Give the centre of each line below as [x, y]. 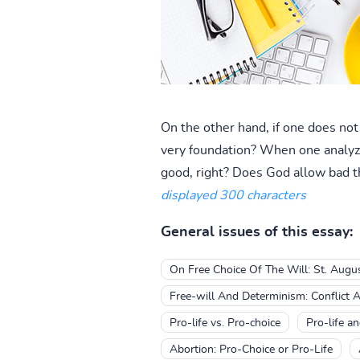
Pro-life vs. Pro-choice [225, 323]
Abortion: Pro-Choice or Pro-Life [251, 349]
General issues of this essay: [256, 232]
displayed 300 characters [233, 195]
